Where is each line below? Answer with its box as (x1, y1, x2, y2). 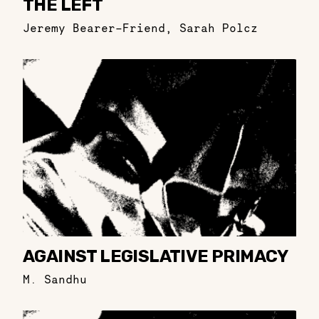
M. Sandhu (23, 272, 87, 287)
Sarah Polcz (179, 20, 258, 35)
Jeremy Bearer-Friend (23, 20, 165, 35)
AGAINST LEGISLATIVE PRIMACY (23, 246, 288, 267)
